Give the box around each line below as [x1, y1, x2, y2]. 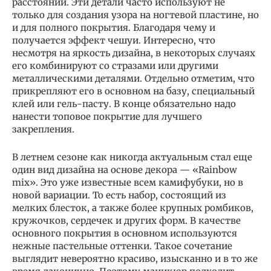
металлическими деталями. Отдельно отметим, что [12, 72, 255, 84]
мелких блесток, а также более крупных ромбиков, [12, 201, 253, 214]
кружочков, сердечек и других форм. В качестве [12, 214, 241, 226]
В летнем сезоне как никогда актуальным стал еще [12, 151, 252, 163]
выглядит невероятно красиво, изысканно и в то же [12, 252, 258, 264]
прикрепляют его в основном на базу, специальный [12, 85, 255, 97]
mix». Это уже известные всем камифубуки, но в [12, 176, 243, 188]
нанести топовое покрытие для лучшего [12, 110, 202, 122]
